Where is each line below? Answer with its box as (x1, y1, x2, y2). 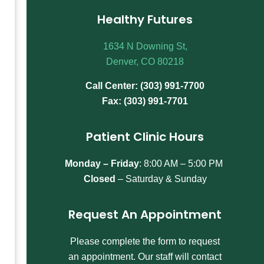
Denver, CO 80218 (106, 57, 184, 67)
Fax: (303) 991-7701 (102, 95, 189, 106)
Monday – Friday (65, 159, 140, 169)
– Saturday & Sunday (115, 174, 207, 184)
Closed (83, 174, 115, 184)
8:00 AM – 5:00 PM (144, 159, 223, 169)
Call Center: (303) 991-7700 (85, 80, 205, 91)
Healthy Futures (97, 11, 193, 28)
